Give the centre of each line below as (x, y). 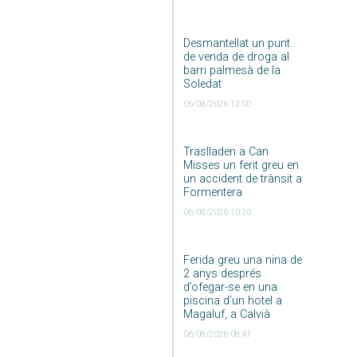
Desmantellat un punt (236, 43)
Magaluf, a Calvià (226, 314)
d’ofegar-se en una (230, 287)
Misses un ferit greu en (241, 165)
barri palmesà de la (231, 70)
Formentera (212, 192)
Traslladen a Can (226, 151)
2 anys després (222, 273)
